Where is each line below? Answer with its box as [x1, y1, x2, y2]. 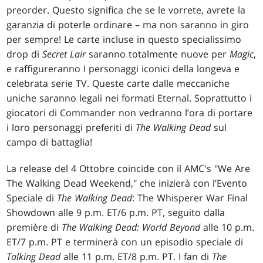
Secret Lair [42, 47, 86, 60]
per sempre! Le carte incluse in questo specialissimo [6, 32, 242, 46]
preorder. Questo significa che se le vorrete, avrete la [6, 3, 246, 16]
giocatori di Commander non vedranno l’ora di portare [6, 106, 253, 119]
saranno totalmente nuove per [86, 47, 230, 60]
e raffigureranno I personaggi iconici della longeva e [6, 62, 240, 75]
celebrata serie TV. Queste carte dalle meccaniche [6, 76, 230, 90]
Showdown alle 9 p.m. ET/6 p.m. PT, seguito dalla [6, 205, 225, 219]
